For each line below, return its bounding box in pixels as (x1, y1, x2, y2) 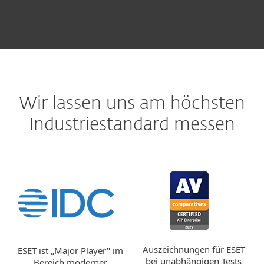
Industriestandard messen (29, 117, 235, 134)
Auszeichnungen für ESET (142, 243, 245, 255)
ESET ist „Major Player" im (18, 244, 123, 256)
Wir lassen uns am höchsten (19, 95, 245, 113)
